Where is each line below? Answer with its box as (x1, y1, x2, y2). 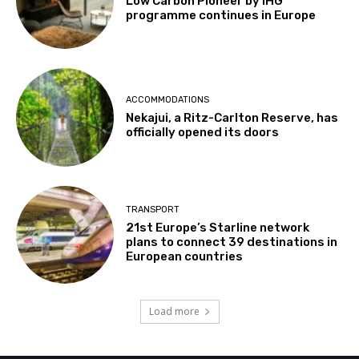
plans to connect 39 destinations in (126, 235, 338, 250)
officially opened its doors (126, 124, 280, 139)
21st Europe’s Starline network (126, 220, 310, 236)
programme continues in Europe (126, 7, 317, 22)
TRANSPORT (126, 204, 180, 216)
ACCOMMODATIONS (126, 94, 210, 105)
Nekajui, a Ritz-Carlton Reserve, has (126, 110, 339, 125)
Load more (148, 305, 200, 319)
